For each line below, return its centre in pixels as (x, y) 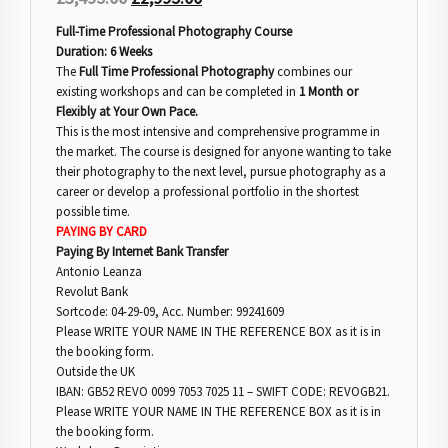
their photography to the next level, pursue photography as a (221, 171)
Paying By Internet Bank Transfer (142, 251)
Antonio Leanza (99, 271)
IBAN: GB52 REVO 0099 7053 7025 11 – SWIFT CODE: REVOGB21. (223, 391)
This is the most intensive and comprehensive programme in (218, 131)
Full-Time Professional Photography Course (174, 31)
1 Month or (328, 91)
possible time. (93, 211)
